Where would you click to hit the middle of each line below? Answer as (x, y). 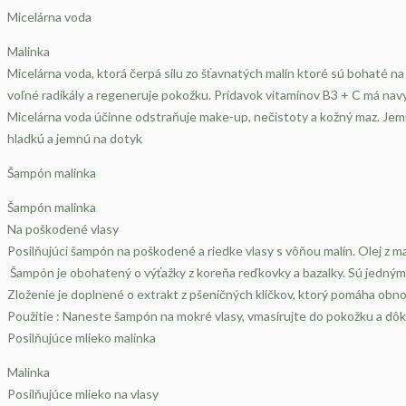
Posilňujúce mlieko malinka (82, 338)
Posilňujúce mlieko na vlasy (83, 394)
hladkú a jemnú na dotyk (75, 139)
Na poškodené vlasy (63, 229)
